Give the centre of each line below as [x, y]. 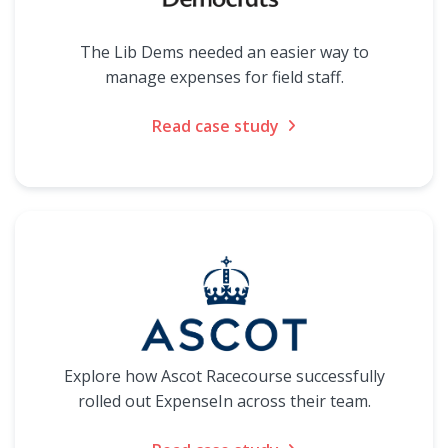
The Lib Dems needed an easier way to [224, 52]
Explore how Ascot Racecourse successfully [224, 376]
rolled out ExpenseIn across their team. [224, 401]
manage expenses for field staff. [224, 77]
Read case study [215, 126]
